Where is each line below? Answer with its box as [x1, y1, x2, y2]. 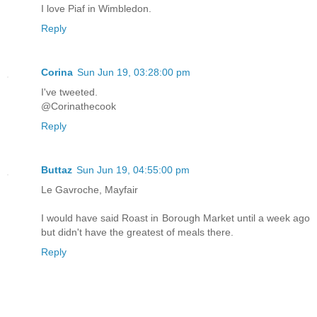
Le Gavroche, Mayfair [41, 183, 138, 195]
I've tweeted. [41, 86, 98, 98]
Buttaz [41, 163, 72, 175]
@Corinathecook [41, 100, 116, 112]
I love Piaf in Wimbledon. [41, 2, 151, 14]
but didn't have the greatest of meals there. [41, 226, 234, 238]
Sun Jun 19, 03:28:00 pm [77, 66, 190, 78]
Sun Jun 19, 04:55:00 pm [76, 163, 190, 175]
